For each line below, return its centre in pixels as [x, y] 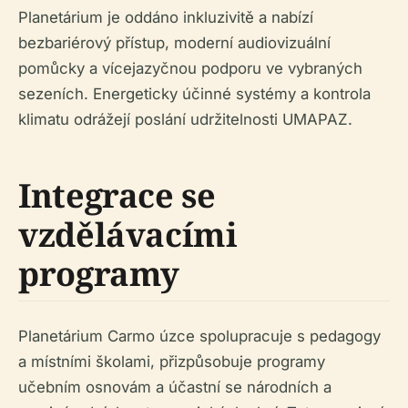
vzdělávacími [128, 235]
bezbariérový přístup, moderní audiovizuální [174, 43]
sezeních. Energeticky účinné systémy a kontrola [194, 94]
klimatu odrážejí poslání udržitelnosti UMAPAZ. [185, 119]
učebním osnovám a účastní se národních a [175, 387]
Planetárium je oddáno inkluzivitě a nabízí [166, 17]
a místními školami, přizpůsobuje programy [172, 362]
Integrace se [117, 195]
